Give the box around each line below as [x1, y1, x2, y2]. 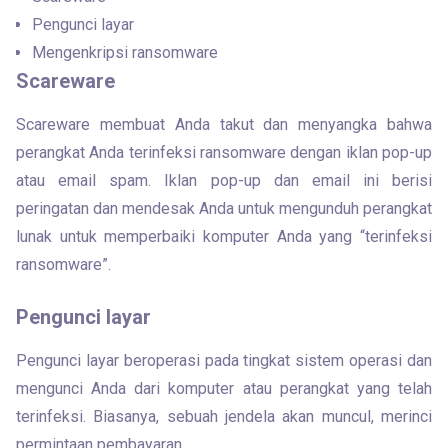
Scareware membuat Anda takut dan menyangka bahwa [16, 115, 432, 134]
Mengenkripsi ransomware [32, 43, 218, 62]
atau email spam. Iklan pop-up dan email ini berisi [16, 171, 432, 190]
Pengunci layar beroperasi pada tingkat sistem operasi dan [16, 351, 432, 370]
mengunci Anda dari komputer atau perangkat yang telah [16, 379, 432, 398]
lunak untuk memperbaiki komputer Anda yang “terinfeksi [16, 227, 432, 246]
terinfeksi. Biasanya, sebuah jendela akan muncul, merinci [16, 407, 432, 426]
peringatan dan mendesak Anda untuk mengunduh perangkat [16, 199, 432, 218]
